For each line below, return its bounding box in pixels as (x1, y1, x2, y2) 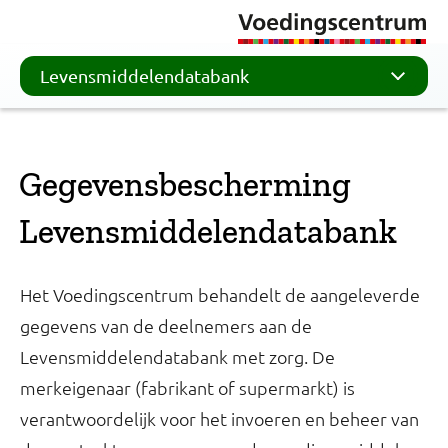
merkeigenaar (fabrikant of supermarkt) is (20, 376, 355, 399)
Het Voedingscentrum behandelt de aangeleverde (20, 283, 420, 306)
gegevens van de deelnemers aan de (20, 314, 312, 337)
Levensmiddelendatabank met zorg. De (20, 345, 335, 368)
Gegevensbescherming (19, 164, 351, 205)
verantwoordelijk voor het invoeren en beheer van (20, 407, 419, 430)
